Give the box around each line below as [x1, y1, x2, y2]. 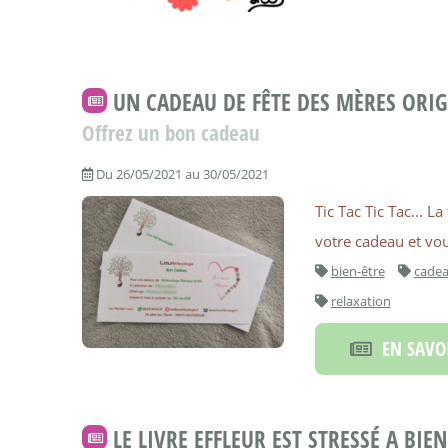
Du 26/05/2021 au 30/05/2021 [93, 164, 269, 183]
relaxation [330, 292, 391, 311]
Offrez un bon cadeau [82, 119, 260, 148]
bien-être [330, 262, 385, 281]
